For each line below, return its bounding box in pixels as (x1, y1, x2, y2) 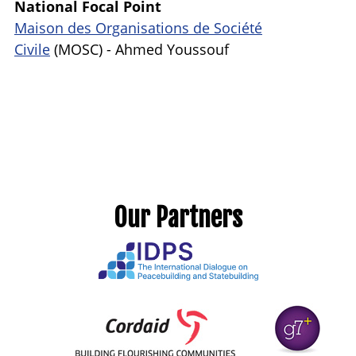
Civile (14, 39, 50, 59)
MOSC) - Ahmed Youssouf (58, 39, 229, 59)
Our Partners (114, 201, 242, 234)
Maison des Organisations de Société (14, 17, 262, 37)
